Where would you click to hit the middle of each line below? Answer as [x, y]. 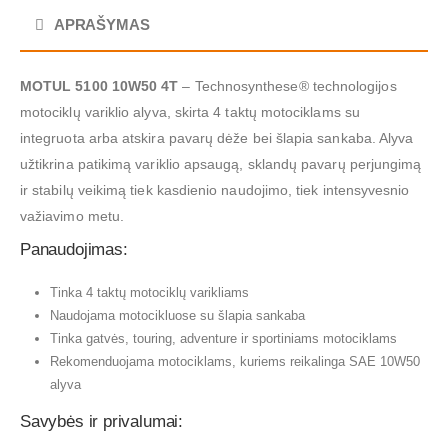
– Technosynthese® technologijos [287, 85]
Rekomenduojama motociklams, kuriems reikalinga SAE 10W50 [234, 361]
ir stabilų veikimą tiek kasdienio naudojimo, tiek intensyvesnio [215, 189]
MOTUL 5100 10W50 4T [99, 85]
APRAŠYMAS [101, 24]
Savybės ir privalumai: [102, 421]
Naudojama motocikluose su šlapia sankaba [177, 315]
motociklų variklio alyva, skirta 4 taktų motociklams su [190, 111]
